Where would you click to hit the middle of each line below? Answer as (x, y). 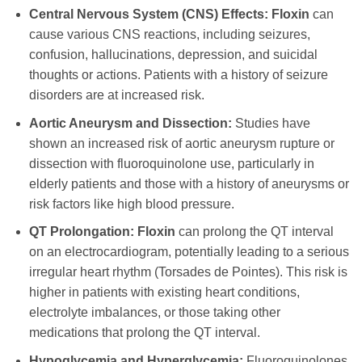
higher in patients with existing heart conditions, (164, 293)
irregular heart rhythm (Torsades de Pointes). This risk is (188, 272)
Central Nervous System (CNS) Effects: (148, 15)
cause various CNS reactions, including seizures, (169, 35)
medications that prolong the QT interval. (144, 333)
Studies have (271, 123)
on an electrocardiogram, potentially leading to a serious (189, 252)
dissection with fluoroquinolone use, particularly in (171, 163)
